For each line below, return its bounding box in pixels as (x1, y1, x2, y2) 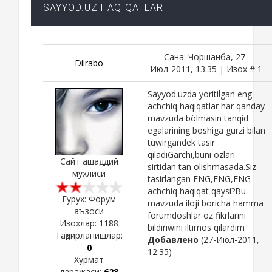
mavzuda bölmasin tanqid (148, 112, 248, 124)
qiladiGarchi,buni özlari (148, 148, 235, 160)
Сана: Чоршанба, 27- (164, 50, 248, 63)
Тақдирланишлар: (55, 229, 123, 241)
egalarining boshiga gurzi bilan (148, 124, 265, 136)
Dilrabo (75, 56, 103, 69)
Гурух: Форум (62, 192, 116, 205)
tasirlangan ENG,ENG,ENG (148, 172, 251, 185)
